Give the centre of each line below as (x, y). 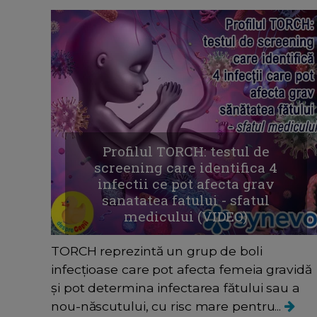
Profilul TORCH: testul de (186, 151)
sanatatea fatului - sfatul (186, 200)
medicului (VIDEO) (186, 217)
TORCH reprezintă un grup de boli (157, 251)
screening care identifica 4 (186, 168)
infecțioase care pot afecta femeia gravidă (181, 270)
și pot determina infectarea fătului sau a (175, 288)
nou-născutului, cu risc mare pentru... (168, 306)
